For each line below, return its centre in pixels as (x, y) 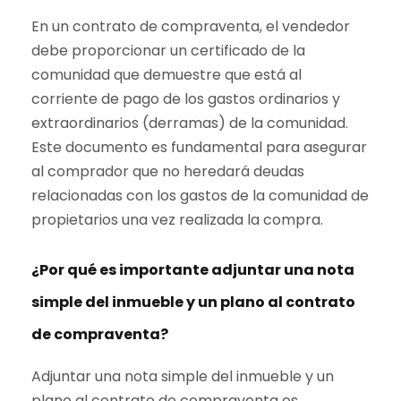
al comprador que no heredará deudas (168, 172)
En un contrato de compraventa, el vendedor (191, 27)
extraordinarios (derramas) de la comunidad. (190, 124)
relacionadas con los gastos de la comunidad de (200, 196)
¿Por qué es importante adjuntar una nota (193, 270)
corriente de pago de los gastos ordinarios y (186, 99)
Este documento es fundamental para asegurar (199, 148)
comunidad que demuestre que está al (166, 75)
